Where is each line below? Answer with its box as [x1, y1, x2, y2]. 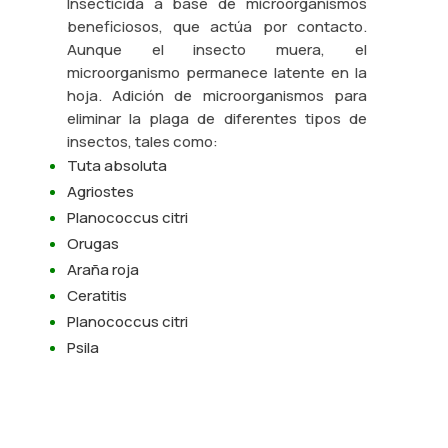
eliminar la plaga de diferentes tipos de [66, 108, 368, 129]
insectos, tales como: [66, 131, 218, 152]
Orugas [66, 233, 119, 254]
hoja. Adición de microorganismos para [66, 85, 368, 106]
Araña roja [66, 259, 139, 280]
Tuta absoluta [66, 155, 167, 176]
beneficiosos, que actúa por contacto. [66, 16, 368, 37]
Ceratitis [66, 285, 127, 306]
